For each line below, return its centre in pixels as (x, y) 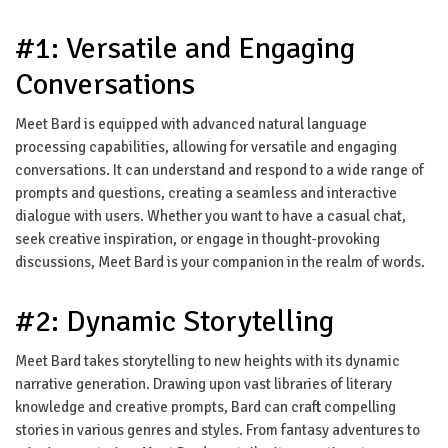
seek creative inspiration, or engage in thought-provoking (197, 238)
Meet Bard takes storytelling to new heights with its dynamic (207, 360)
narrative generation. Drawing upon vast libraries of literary (203, 383)
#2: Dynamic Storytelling (174, 321)
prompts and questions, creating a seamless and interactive (206, 192)
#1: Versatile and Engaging (185, 48)
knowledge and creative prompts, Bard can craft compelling (205, 406)
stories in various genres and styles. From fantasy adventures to (217, 429)
